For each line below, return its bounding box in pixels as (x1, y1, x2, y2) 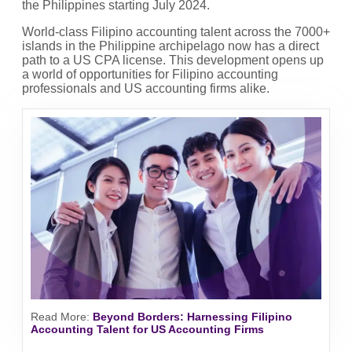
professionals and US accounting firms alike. (22, 82, 269, 96)
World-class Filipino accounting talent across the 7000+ (22, 25, 330, 39)
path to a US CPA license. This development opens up (22, 53, 324, 68)
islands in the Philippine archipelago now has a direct (22, 39, 319, 53)
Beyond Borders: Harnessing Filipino (93, 310, 292, 323)
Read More (31, 310, 86, 323)
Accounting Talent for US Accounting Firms (31, 322, 264, 335)
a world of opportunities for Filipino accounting (22, 68, 278, 82)
